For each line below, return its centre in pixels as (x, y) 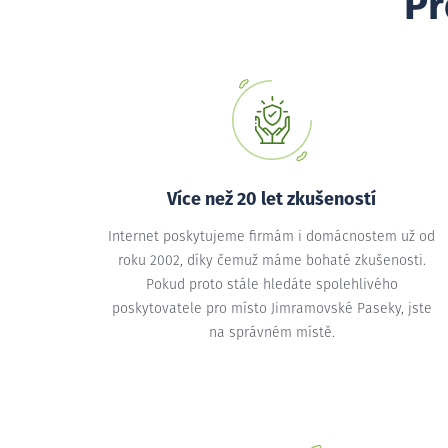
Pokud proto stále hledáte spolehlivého (271, 285)
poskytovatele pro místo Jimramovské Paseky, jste (271, 309)
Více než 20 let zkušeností (272, 200)
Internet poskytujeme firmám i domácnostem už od (272, 237)
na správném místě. (271, 333)
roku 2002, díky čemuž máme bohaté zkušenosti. (271, 261)
